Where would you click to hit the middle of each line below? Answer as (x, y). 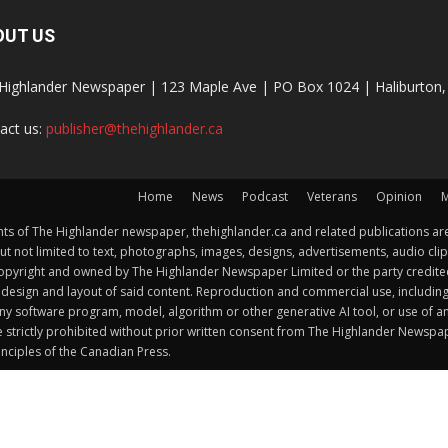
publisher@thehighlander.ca (134, 129)
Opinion (399, 197)
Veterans (332, 197)
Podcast (265, 197)
